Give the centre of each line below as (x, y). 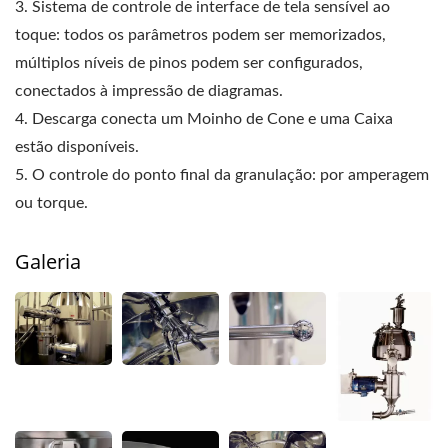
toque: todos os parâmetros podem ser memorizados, (200, 35)
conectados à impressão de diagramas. (149, 91)
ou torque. (51, 203)
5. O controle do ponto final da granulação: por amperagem (222, 175)
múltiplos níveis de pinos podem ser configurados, (189, 63)
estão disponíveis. (77, 147)
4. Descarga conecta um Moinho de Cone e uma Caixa (204, 119)
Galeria (48, 261)
